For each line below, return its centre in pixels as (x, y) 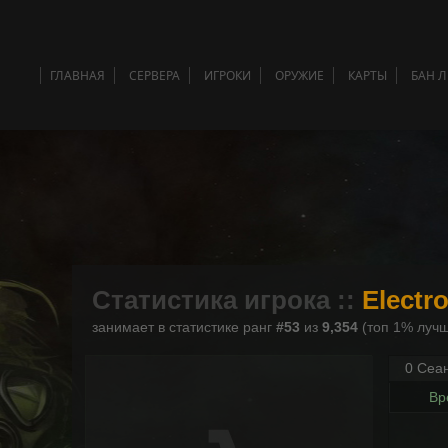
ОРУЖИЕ (299, 75)
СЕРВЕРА (154, 75)
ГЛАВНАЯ (77, 75)
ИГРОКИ (227, 75)
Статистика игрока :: (226, 299)
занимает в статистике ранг (183, 326)
